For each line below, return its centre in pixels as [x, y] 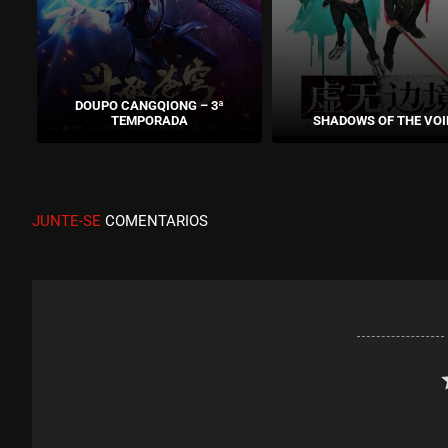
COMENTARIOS [154, 220]
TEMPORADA [149, 120]
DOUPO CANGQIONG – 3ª [149, 105]
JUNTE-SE [66, 220]
